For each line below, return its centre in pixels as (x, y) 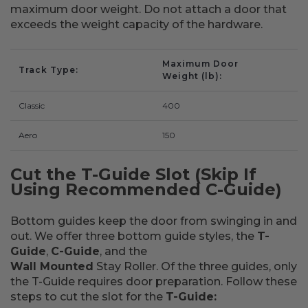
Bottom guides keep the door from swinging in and (154, 221)
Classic (32, 106)
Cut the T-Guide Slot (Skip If (133, 174)
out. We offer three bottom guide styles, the (134, 236)
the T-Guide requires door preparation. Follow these (154, 282)
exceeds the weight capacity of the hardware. (136, 24)
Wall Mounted (52, 266)
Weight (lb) (191, 76)
